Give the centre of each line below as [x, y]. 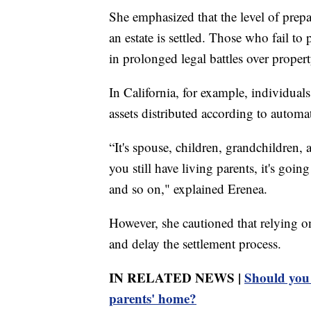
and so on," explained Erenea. [188, 188]
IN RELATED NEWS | [177, 277]
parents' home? [153, 298]
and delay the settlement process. [195, 243]
